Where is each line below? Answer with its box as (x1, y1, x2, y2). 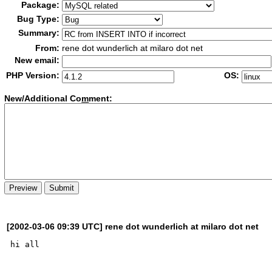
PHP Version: (6, 70, 60, 80)
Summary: (18, 28, 60, 38)
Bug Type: (17, 14, 60, 24)
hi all (10, 239, 40, 249)
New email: (15, 55, 60, 65)
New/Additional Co (4, 93, 82, 104)
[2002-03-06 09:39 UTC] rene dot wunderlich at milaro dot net (7, 221, 259, 231)
